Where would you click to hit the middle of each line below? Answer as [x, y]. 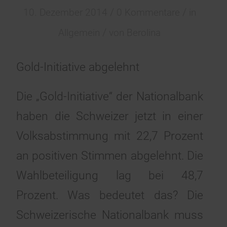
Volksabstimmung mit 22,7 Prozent [110, 136]
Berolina [144, 33]
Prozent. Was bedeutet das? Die [110, 196]
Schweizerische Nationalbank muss [110, 215]
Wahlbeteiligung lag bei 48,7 [110, 176]
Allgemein [79, 33]
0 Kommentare [148, 13]
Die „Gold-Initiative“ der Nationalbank [110, 97]
